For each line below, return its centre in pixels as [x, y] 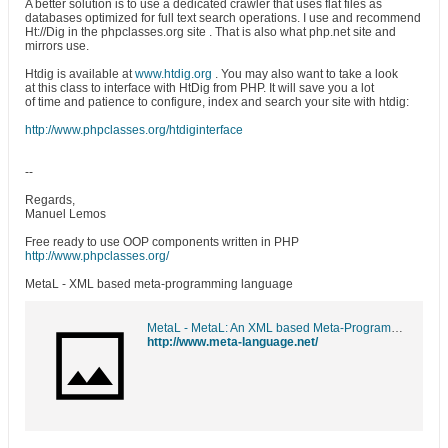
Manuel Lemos [65, 214]
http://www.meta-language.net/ [232, 342]
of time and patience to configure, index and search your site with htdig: [217, 102]
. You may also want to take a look [305, 74]
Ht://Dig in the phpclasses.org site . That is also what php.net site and [210, 32]
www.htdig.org [173, 74]
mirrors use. [57, 46]
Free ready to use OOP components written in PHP [162, 242]
